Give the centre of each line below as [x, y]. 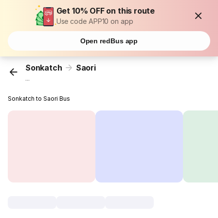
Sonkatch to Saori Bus [39, 99]
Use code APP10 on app [95, 21]
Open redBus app [109, 41]
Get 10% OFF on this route [106, 11]
